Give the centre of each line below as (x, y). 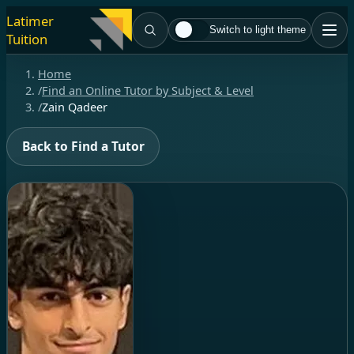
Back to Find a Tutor (83, 146)
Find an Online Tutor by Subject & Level (148, 90)
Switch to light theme (258, 30)
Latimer (30, 21)
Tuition (27, 39)
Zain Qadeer (75, 107)
